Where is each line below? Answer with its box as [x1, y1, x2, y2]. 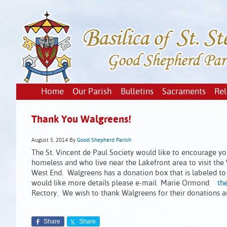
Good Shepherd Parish [77, 137, 131, 143]
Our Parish [72, 88, 112, 96]
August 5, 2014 [31, 137, 68, 143]
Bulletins [120, 88, 154, 96]
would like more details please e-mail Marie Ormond [31, 179, 217, 187]
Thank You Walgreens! [31, 115, 131, 125]
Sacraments [162, 88, 206, 96]
